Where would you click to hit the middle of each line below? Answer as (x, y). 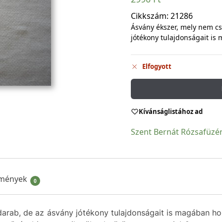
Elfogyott (157, 67)
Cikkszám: (150, 16)
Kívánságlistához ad (170, 111)
